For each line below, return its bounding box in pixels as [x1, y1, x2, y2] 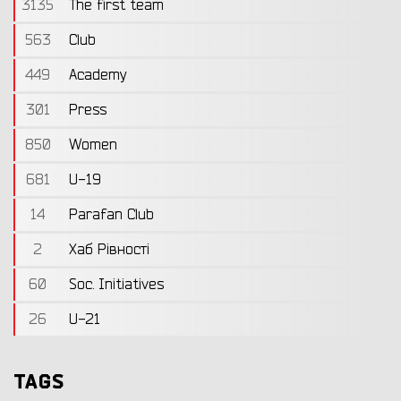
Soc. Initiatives [69, 276, 164, 294]
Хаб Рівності [69, 241, 149, 260]
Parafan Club [69, 206, 154, 225]
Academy [69, 66, 127, 85]
